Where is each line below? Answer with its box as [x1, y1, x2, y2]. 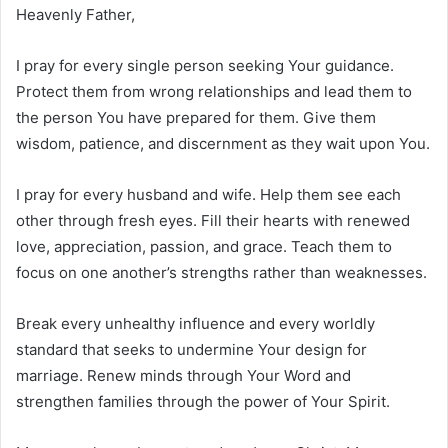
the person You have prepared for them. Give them [16, 107, 376, 127]
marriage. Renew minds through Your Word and [16, 365, 351, 385]
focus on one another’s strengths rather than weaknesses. [16, 262, 427, 282]
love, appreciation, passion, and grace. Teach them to [16, 236, 392, 256]
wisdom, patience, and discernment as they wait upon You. [16, 133, 430, 153]
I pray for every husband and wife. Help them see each [16, 184, 401, 204]
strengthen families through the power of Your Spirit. [16, 391, 390, 411]
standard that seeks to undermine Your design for [16, 339, 367, 359]
